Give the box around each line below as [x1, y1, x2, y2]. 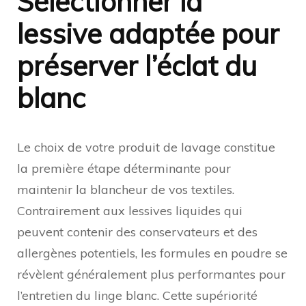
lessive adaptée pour [17, 16, 279, 51]
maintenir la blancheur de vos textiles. [17, 181, 234, 197]
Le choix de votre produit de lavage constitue [17, 139, 275, 155]
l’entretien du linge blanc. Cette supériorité [17, 287, 258, 303]
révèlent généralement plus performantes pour [17, 266, 286, 282]
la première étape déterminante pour [17, 160, 231, 176]
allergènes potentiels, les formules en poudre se [17, 245, 288, 261]
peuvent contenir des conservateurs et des [17, 223, 258, 240]
